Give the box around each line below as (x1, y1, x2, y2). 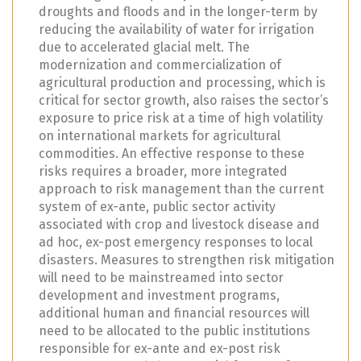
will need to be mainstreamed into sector (39, 270, 284, 286)
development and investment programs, (39, 288, 280, 304)
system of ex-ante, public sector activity (39, 199, 276, 215)
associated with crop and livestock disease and (39, 217, 320, 233)
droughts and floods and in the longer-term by (39, 4, 317, 20)
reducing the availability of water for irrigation (39, 22, 314, 38)
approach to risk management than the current (39, 181, 324, 197)
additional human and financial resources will (39, 305, 309, 322)
